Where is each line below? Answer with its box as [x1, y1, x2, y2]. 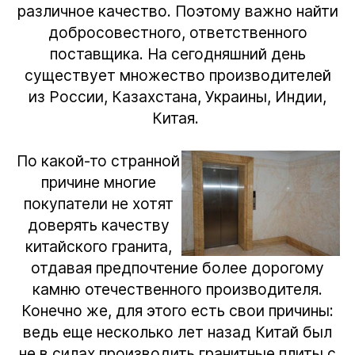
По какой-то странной [17, 151, 180, 170]
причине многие [40, 172, 156, 192]
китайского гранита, [25, 236, 172, 256]
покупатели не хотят [23, 193, 174, 213]
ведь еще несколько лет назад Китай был [23, 322, 332, 342]
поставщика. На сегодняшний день [49, 44, 306, 63]
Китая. [152, 108, 203, 128]
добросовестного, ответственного [48, 22, 307, 42]
